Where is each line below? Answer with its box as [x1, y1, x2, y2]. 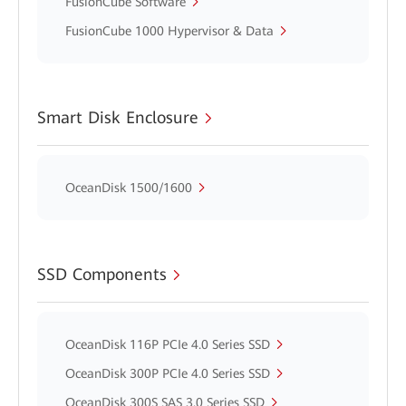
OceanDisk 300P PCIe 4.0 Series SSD [65, 366, 270, 381]
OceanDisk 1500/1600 [65, 180, 192, 195]
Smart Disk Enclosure [37, 108, 198, 127]
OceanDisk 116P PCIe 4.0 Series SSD [65, 337, 270, 352]
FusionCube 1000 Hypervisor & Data [65, 24, 274, 38]
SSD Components [37, 265, 167, 284]
